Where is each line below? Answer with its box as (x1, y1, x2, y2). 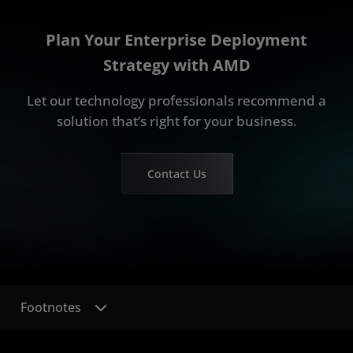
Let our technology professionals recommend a (27, 91, 326, 110)
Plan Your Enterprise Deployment (46, 28, 307, 50)
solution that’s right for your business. (56, 111, 297, 130)
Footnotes (20, 298, 81, 316)
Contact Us (147, 165, 206, 181)
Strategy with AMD (102, 54, 251, 76)
